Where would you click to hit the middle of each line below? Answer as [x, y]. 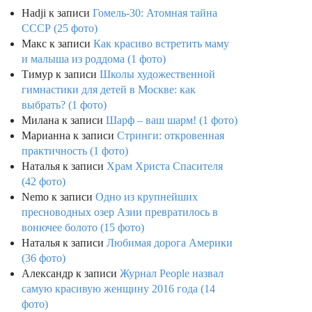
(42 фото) [44, 182]
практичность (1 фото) [75, 151]
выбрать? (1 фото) [64, 105]
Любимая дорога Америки [170, 243]
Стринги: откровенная [171, 136]
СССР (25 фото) [60, 29]
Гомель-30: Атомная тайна [155, 13]
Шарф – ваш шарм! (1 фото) [172, 120]
